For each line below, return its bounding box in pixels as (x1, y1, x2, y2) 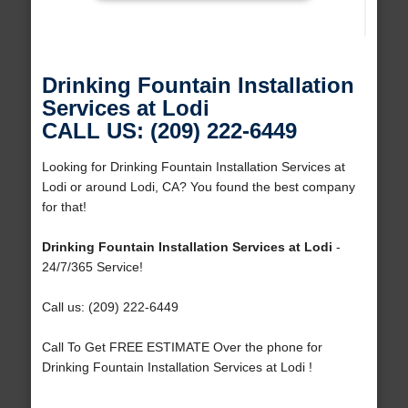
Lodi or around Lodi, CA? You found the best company (41, 179, 355, 195)
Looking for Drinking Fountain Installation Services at (41, 159, 345, 175)
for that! (41, 199, 87, 215)
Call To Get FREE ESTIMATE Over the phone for (41, 340, 322, 355)
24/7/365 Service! (41, 260, 143, 275)
